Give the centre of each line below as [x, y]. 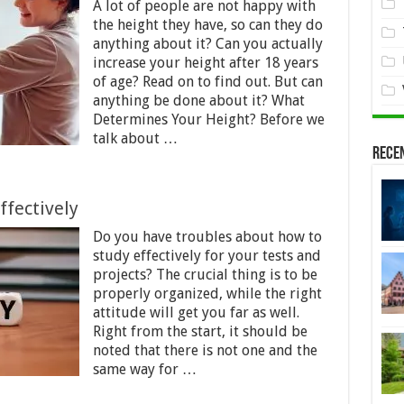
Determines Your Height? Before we [208, 119]
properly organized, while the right [207, 294]
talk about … [135, 138]
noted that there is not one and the [205, 350]
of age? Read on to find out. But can [207, 82]
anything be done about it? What [198, 101]
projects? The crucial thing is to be [205, 275]
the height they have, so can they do [207, 25]
